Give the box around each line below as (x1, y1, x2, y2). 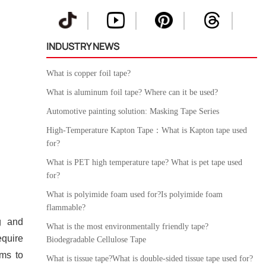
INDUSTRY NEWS (46, 40, 120, 53)
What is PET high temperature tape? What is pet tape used (46, 158, 243, 167)
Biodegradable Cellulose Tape (46, 235, 147, 244)
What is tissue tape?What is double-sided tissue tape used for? (46, 254, 254, 263)
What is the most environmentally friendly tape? (46, 222, 209, 231)
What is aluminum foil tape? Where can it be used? (46, 88, 218, 97)
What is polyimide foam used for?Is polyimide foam (46, 190, 223, 199)
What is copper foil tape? (46, 69, 131, 78)
